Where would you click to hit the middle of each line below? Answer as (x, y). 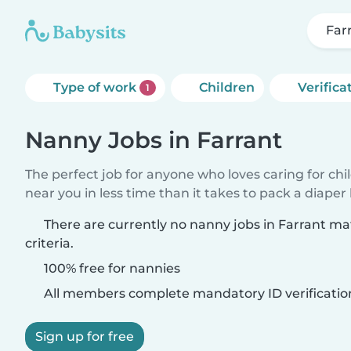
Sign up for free (85, 337)
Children (226, 87)
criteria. (49, 243)
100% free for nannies (110, 268)
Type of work (96, 87)
